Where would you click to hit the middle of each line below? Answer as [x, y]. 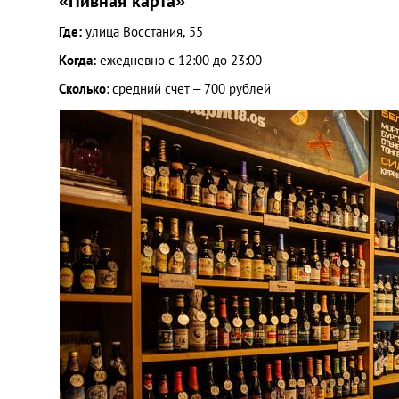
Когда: [77, 60]
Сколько [82, 89]
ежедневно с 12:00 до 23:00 [179, 60]
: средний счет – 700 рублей [188, 89]
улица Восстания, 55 [144, 32]
